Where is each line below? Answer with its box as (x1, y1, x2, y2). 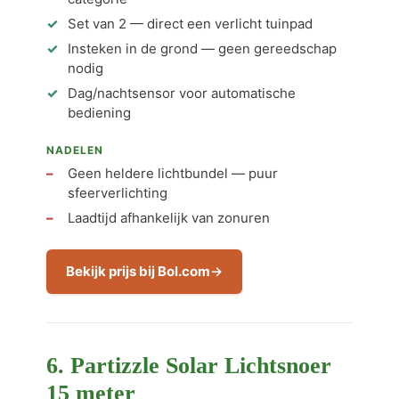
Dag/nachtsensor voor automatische (68, 85, 296, 102)
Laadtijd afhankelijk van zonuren (68, 209, 270, 226)
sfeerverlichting (68, 184, 167, 201)
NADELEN (46, 143, 103, 157)
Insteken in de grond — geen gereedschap (68, 40, 337, 57)
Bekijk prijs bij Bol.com (66, 263, 210, 280)
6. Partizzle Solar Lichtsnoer (46, 353, 331, 379)
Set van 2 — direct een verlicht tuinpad (68, 15, 313, 32)
